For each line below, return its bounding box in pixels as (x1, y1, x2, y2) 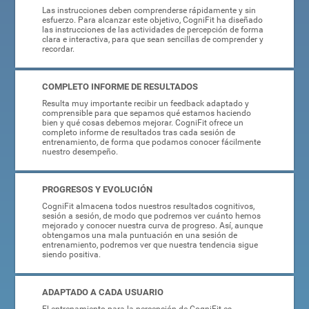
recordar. (41, 44, 74, 54)
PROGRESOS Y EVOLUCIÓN (41, 184, 152, 195)
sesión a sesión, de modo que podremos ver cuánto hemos (41, 211, 261, 221)
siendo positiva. (41, 250, 101, 260)
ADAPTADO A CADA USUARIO (41, 287, 163, 298)
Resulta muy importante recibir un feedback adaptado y (41, 99, 249, 109)
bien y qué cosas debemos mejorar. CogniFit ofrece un (41, 118, 243, 128)
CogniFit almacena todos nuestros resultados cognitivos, (41, 201, 255, 212)
